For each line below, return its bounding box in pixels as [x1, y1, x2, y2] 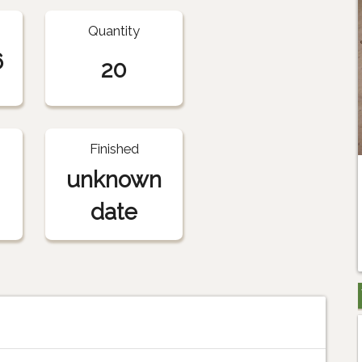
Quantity [88, 23, 141, 40]
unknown [66, 166, 162, 194]
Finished [89, 141, 139, 158]
